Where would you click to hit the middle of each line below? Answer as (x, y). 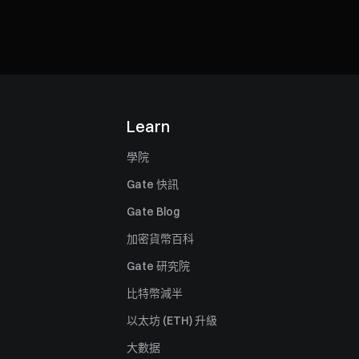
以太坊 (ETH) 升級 (172, 320)
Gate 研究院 (158, 266)
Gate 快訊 (153, 184)
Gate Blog (153, 211)
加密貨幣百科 (160, 238)
